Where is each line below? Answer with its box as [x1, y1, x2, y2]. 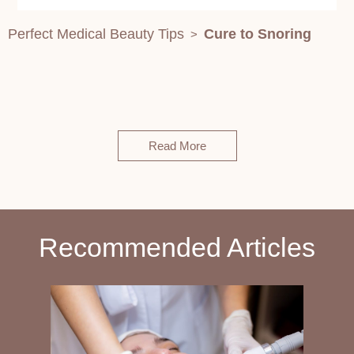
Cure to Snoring [204, 26, 311, 42]
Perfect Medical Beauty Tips [8, 26, 184, 42]
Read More [148, 139, 206, 153]
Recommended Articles [39, 232, 315, 262]
